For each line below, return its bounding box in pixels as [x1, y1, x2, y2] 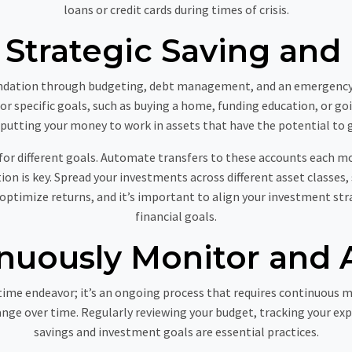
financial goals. [135, 208, 217, 224]
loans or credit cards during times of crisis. [63, 2, 289, 17]
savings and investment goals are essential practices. [33, 324, 319, 339]
